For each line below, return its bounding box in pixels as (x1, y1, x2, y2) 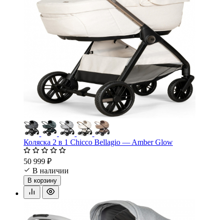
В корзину (27, 176, 57, 184)
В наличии (32, 166, 69, 175)
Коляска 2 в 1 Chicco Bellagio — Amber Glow (24, 137, 173, 146)
